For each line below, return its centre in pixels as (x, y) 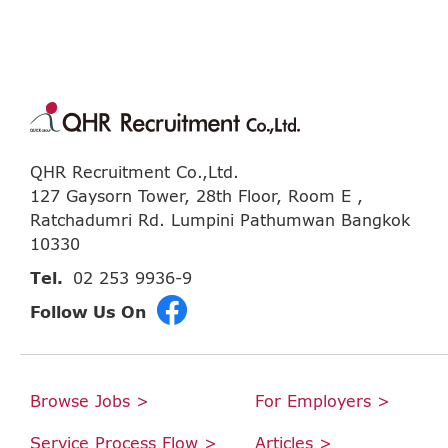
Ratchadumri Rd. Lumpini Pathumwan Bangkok (220, 219)
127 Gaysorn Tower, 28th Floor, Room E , (196, 195)
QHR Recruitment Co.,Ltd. (134, 171)
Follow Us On (88, 311)
